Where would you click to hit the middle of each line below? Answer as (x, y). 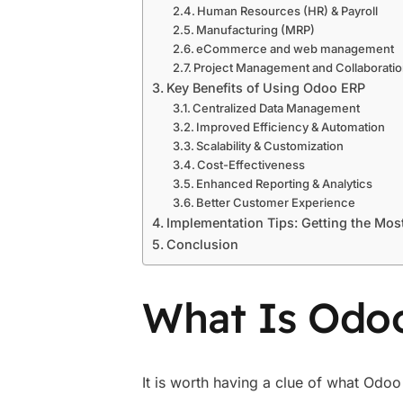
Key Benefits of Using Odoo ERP (265, 88)
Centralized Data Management (277, 108)
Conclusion (202, 244)
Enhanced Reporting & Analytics (285, 184)
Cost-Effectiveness (251, 165)
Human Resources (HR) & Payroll (288, 11)
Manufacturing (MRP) (256, 30)
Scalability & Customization (270, 146)
